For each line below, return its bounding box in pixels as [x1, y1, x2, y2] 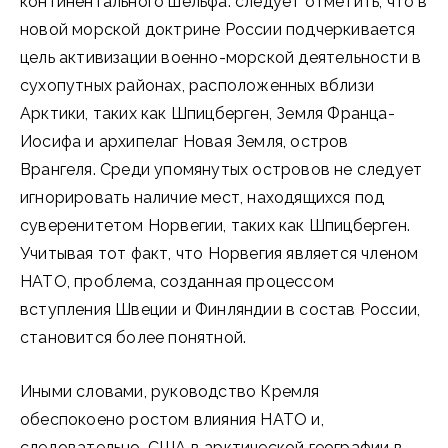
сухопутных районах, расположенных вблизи [20, 76, 375, 95]
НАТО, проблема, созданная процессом [20, 272, 334, 291]
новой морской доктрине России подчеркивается [20, 20, 415, 39]
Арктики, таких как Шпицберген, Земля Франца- [20, 104, 395, 123]
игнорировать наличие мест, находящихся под [20, 188, 385, 207]
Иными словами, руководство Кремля [20, 382, 320, 401]
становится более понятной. [20, 328, 247, 347]
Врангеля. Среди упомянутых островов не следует [20, 160, 423, 179]
